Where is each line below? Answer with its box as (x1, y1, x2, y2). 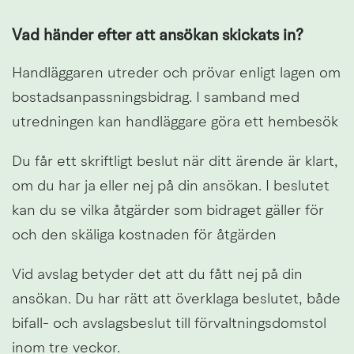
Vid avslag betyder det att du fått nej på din (12, 267, 303, 283)
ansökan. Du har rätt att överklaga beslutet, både (12, 292, 341, 307)
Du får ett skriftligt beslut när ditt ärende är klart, (12, 154, 338, 170)
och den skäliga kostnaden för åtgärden (12, 228, 277, 243)
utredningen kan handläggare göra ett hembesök (12, 115, 338, 130)
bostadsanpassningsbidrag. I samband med (12, 90, 299, 106)
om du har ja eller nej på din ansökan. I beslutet (12, 179, 330, 194)
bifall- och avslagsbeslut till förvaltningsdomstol (12, 316, 326, 332)
